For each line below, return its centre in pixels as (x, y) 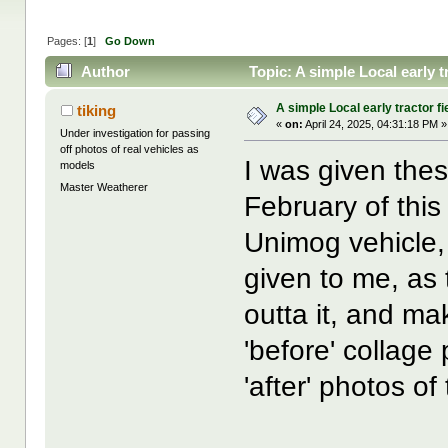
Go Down (129, 40)
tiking (96, 111)
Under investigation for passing (135, 133)
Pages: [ (66, 40)
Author (105, 72)
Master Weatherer (104, 186)
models (78, 165)
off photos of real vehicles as (130, 149)
